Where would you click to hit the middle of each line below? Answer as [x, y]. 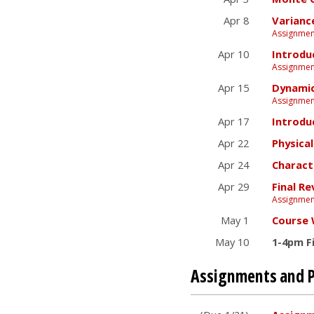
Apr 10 [233, 54]
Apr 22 [233, 143]
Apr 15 [233, 87]
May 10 [232, 241]
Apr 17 [233, 121]
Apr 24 [233, 164]
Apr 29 [233, 186]
